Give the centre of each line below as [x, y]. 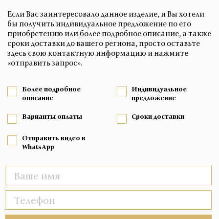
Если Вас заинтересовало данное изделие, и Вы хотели [106, 14]
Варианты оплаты [52, 117]
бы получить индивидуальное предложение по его [99, 24]
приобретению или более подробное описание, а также [109, 33]
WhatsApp [38, 147]
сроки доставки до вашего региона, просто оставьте [104, 43]
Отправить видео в [54, 138]
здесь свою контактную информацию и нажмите [98, 53]
